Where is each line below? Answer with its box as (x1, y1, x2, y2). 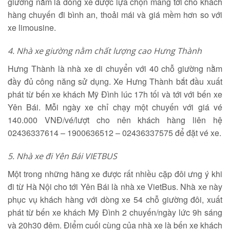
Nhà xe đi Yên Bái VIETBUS (16, 150, 117, 162)
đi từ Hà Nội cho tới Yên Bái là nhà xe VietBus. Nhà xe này (8, 181, 222, 193)
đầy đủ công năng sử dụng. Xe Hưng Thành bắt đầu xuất (8, 75, 222, 87)
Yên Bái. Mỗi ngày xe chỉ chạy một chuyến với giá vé (8, 101, 222, 113)
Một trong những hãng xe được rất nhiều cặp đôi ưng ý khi (8, 168, 222, 180)
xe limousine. (8, 22, 56, 33)
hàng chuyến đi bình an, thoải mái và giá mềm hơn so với (8, 9, 222, 21)
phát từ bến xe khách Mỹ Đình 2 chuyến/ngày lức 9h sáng (8, 206, 222, 218)
